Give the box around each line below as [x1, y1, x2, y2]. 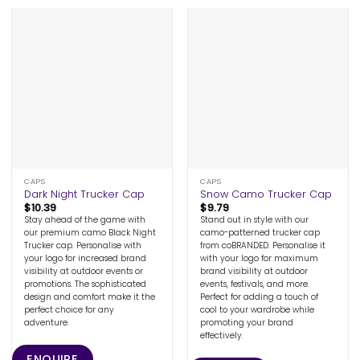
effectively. [200, 329, 244, 342]
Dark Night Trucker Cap [24, 186, 145, 201]
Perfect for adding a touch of [200, 291, 319, 304]
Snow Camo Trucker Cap [200, 186, 333, 201]
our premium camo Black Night [24, 227, 157, 239]
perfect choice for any [24, 304, 115, 317]
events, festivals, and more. [200, 278, 310, 291]
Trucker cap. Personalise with [24, 239, 142, 252]
